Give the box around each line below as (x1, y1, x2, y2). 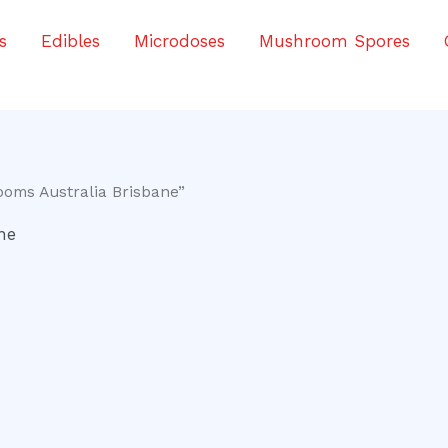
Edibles (41, 31, 100, 51)
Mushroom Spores (259, 31, 410, 51)
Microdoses (134, 31, 225, 51)
